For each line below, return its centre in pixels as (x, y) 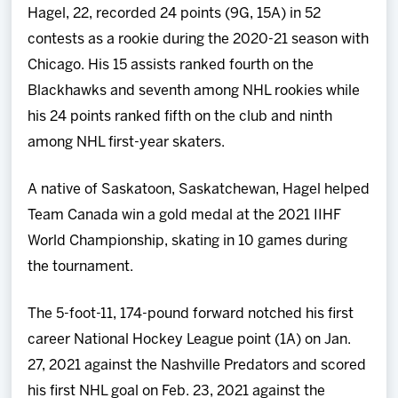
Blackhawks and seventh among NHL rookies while (194, 91)
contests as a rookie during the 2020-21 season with (199, 39)
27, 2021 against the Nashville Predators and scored (197, 365)
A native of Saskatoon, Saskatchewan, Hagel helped (199, 189)
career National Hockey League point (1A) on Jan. (190, 339)
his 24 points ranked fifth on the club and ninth (180, 116)
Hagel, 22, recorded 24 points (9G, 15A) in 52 (175, 13)
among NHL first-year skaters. (127, 142)
